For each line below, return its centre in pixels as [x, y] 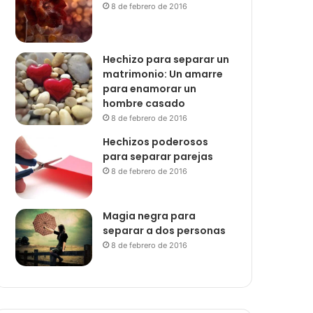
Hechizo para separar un [166, 60]
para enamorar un [150, 89]
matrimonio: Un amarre [163, 74]
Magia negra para [150, 216]
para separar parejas [158, 157]
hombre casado [144, 104]
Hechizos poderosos [156, 142]
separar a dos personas [165, 230]
